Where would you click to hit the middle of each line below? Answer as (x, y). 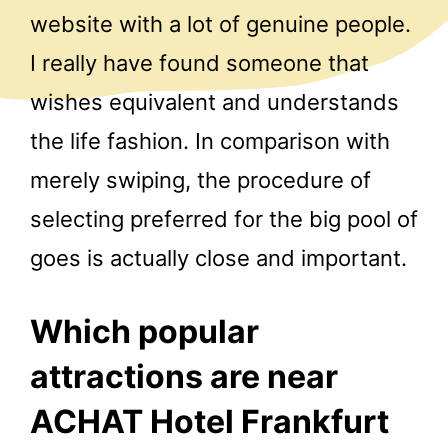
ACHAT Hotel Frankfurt (209, 421)
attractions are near (184, 376)
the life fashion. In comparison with (210, 140)
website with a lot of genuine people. (220, 23)
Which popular (144, 331)
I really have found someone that (199, 62)
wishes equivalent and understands (214, 101)
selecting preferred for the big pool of (224, 218)
